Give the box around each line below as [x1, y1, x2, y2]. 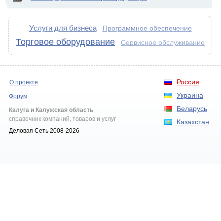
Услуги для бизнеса [29, 24, 97, 32]
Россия [177, 78, 199, 86]
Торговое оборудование [16, 37, 115, 47]
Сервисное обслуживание [121, 39, 205, 46]
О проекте [9, 79, 38, 86]
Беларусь [177, 105, 207, 112]
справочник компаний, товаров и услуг [9, 115, 116, 122]
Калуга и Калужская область [9, 107, 93, 113]
